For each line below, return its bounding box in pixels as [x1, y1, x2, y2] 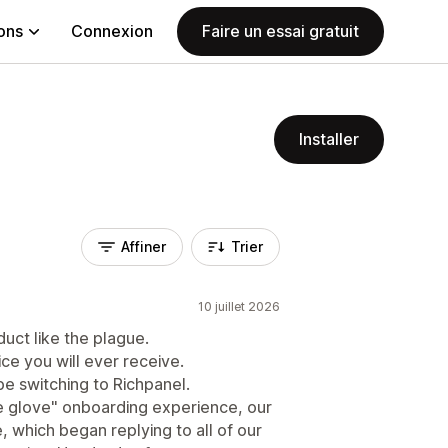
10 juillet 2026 [198, 299, 280, 314]
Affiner [121, 238, 166, 255]
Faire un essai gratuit [202, 21, 359, 41]
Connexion [71, 21, 153, 41]
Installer [299, 129, 359, 149]
